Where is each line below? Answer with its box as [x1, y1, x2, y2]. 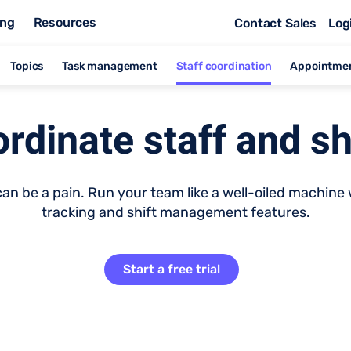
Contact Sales [234, 15, 317, 31]
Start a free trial [123, 262, 220, 277]
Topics [10, 59, 44, 73]
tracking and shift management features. [41, 204, 310, 221]
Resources [33, 15, 96, 30]
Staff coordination [175, 59, 272, 73]
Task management [62, 59, 157, 73]
